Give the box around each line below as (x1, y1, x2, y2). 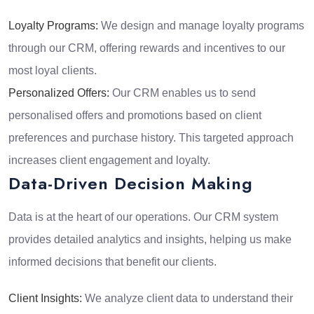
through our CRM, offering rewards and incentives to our (8, 42, 285, 55)
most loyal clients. (8, 64, 97, 77)
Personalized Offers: (8, 87, 109, 100)
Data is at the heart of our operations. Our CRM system (8, 211, 278, 224)
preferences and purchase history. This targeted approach (8, 132, 294, 144)
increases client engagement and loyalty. (8, 154, 210, 167)
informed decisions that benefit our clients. (8, 256, 217, 268)
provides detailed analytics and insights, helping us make (8, 233, 292, 246)
